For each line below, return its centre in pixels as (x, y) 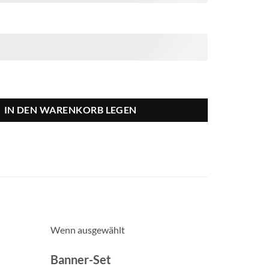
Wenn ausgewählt (87, 230)
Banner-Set (80, 260)
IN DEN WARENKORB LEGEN (70, 110)
